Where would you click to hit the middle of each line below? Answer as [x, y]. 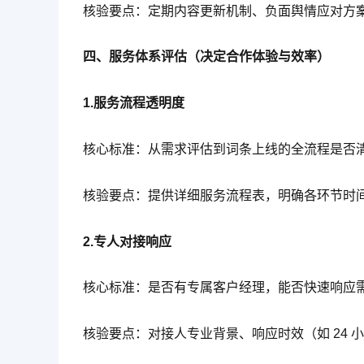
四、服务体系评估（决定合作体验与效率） [206, 57]
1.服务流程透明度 [134, 103]
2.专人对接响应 [127, 241]
